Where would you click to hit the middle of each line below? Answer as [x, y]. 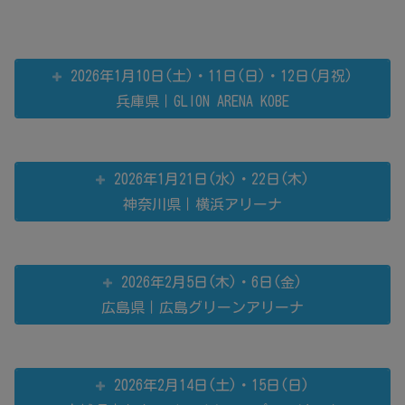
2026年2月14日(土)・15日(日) [212, 385]
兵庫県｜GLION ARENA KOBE [202, 101]
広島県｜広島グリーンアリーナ [202, 307]
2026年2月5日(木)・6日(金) [212, 282]
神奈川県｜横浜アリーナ [202, 204]
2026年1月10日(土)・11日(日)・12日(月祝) [212, 75]
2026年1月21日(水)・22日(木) [212, 179]
